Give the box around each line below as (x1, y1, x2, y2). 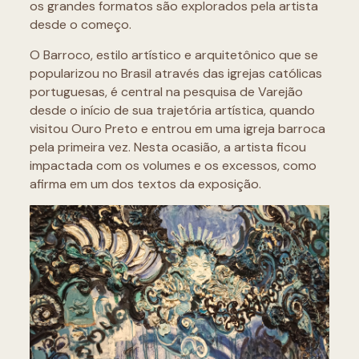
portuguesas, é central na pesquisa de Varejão (29, 83, 303, 100)
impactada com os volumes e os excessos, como (29, 156, 317, 174)
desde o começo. (29, 15, 131, 33)
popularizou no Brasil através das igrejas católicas (29, 64, 322, 82)
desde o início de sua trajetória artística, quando (29, 101, 315, 119)
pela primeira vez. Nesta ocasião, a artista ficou (29, 138, 306, 155)
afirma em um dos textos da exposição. (29, 175, 264, 192)
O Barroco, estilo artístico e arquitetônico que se (29, 46, 318, 63)
